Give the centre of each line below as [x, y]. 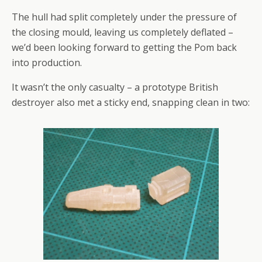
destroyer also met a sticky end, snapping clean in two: [131, 102]
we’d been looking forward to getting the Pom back [124, 47]
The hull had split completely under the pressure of [124, 17]
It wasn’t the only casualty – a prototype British [115, 87]
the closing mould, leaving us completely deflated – [123, 32]
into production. [47, 63]
